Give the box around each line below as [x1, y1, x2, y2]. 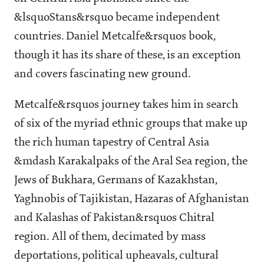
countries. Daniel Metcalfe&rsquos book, [14, 31, 216, 43]
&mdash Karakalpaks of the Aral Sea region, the [14, 156, 247, 168]
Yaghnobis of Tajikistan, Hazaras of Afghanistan [14, 193, 249, 206]
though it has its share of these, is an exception [14, 49, 241, 62]
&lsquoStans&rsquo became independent [14, 12, 220, 24]
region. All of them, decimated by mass [14, 231, 206, 243]
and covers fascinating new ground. [14, 68, 191, 81]
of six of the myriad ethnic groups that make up [14, 118, 247, 130]
